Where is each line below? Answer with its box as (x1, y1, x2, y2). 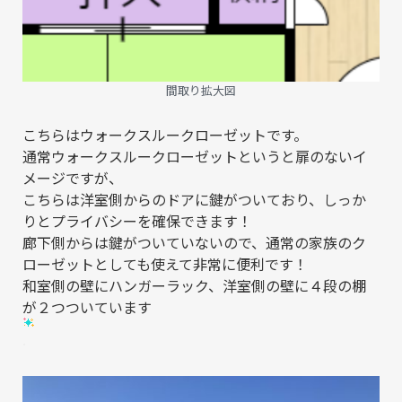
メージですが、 (22, 167, 123, 189)
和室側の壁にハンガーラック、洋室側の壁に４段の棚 (22, 275, 366, 297)
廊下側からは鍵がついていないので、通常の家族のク (22, 232, 366, 254)
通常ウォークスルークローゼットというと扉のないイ (22, 145, 367, 168)
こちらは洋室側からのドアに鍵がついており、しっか (22, 188, 366, 211)
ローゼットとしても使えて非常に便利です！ (22, 253, 308, 275)
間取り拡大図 (166, 81, 236, 99)
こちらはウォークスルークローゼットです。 (22, 124, 308, 146)
